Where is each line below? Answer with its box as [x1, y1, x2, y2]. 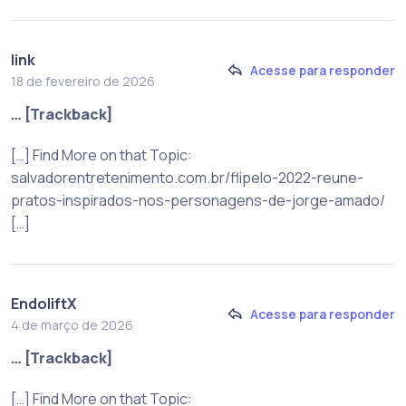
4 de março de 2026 [11, 315, 133, 333]
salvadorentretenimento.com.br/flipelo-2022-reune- [11, 167, 363, 188]
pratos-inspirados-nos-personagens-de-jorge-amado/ [11, 189, 385, 210]
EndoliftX [11, 293, 76, 314]
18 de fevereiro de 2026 [11, 72, 155, 90]
